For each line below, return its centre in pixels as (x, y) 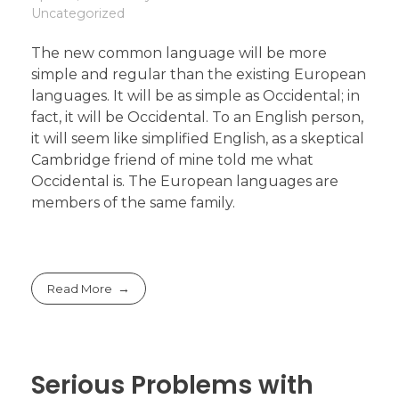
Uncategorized (78, 13)
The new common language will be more (179, 53)
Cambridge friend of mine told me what (172, 159)
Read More (80, 288)
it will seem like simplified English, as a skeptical (198, 138)
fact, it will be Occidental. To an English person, (197, 117)
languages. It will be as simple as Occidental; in (195, 95)
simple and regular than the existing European (199, 74)
